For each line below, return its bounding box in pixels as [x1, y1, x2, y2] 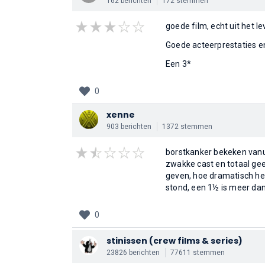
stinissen [106, 235, 147, 247]
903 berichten [106, 122, 151, 131]
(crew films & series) [149, 235, 243, 247]
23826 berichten [106, 248, 160, 257]
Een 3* [166, 59, 192, 69]
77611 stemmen [170, 248, 225, 257]
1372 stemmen [162, 122, 212, 131]
